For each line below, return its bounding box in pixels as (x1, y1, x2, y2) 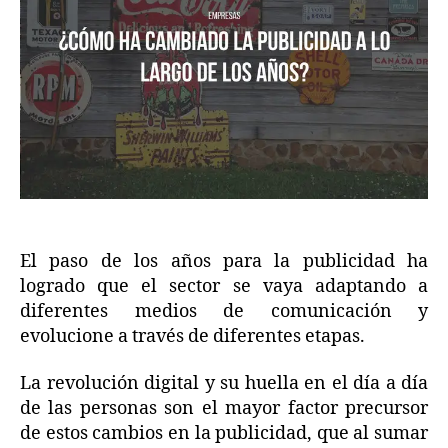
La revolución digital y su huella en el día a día (20, 372, 428, 396)
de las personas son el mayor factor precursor (20, 397, 428, 421)
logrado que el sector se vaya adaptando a (20, 274, 428, 298)
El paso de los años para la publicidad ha (20, 249, 428, 273)
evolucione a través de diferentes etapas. (20, 324, 365, 348)
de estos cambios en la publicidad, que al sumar (20, 422, 428, 446)
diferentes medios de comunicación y (20, 299, 428, 323)
